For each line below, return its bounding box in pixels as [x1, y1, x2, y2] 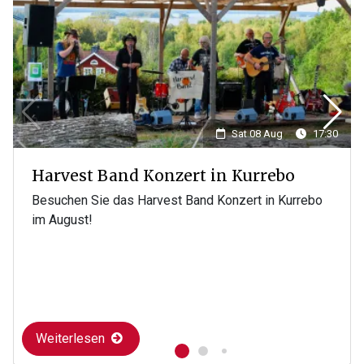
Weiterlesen [36, 331, 108, 347]
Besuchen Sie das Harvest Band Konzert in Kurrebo [32, 193, 323, 209]
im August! [32, 212, 93, 228]
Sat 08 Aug [232, 128, 283, 141]
